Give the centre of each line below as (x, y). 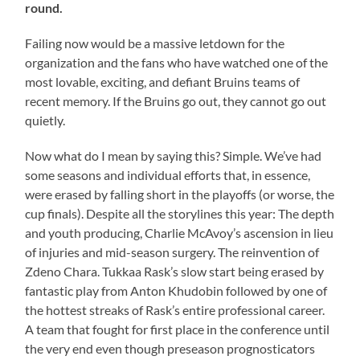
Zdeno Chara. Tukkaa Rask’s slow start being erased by (175, 271)
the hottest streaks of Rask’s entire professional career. (175, 309)
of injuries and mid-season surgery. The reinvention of (172, 252)
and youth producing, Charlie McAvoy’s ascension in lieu (180, 232)
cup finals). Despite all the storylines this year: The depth (180, 213)
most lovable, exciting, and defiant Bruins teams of (163, 81)
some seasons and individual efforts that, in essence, (168, 174)
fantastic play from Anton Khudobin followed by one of (176, 290)
